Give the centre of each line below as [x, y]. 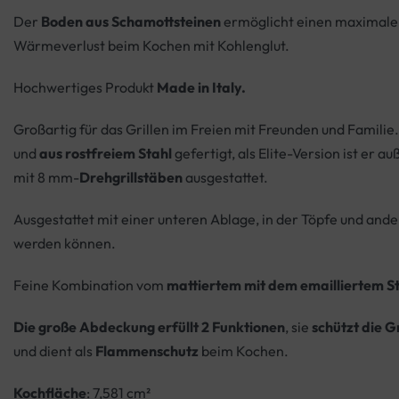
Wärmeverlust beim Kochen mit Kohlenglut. [151, 46]
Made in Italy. [201, 88]
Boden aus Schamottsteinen [132, 22]
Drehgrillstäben [131, 178]
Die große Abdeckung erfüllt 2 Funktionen [149, 327]
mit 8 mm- [46, 178]
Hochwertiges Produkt [85, 88]
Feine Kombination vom [90, 285]
